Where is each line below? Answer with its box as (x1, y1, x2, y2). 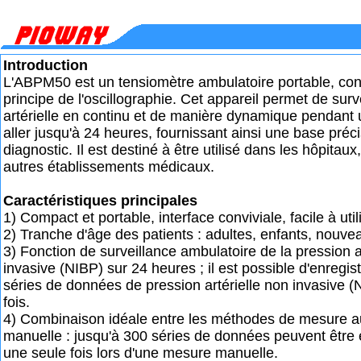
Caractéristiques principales (3, 193, 197, 209)
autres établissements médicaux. (3, 159, 214, 175)
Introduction (3, 57, 88, 73)
